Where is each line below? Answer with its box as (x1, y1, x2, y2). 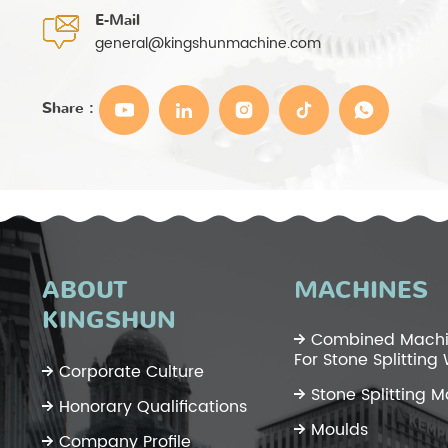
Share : (42, 98, 94, 119)
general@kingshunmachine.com (95, 31, 321, 55)
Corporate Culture (59, 358, 204, 385)
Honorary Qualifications (59, 393, 247, 420)
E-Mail (95, 9, 140, 30)
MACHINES (294, 273, 428, 306)
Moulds (311, 416, 368, 443)
